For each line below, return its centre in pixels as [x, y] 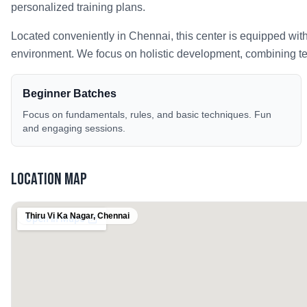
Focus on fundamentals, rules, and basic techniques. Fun [147, 114]
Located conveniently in [70, 36]
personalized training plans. [78, 7]
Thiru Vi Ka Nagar [59, 216]
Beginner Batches [70, 94]
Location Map [49, 179]
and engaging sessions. [74, 128]
